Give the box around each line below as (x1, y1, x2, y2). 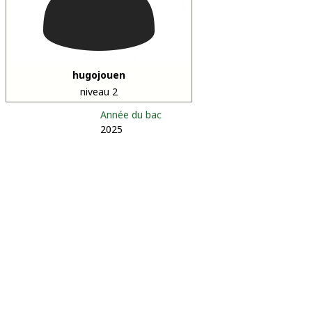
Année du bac (100, 108, 162, 121)
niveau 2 (80, 85, 118, 98)
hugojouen (72, 68, 125, 81)
